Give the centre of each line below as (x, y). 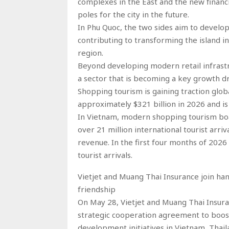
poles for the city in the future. (133, 14)
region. (90, 52)
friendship (97, 189)
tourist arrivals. (105, 155)
